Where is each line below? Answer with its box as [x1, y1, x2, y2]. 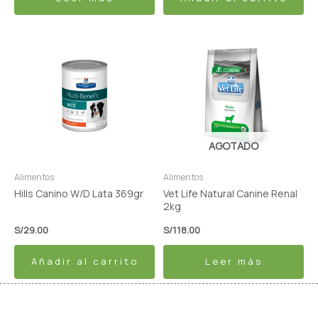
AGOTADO [209, 138, 258, 153]
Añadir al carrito [31, 255, 138, 268]
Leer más [204, 255, 263, 268]
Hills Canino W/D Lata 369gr [14, 186, 143, 200]
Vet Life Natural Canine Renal [163, 186, 297, 200]
